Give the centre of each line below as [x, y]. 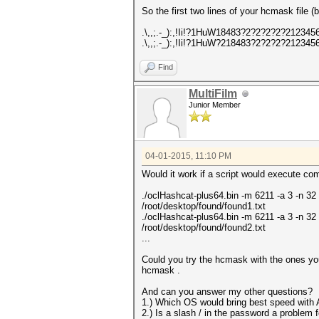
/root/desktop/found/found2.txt [204, 228]
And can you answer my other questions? [227, 292]
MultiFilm [213, 94]
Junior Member [215, 105]
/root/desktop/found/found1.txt [204, 206]
